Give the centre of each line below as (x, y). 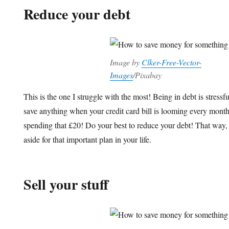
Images (121, 75)
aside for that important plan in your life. (88, 140)
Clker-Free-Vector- (171, 62)
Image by (125, 62)
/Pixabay (147, 75)
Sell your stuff (66, 185)
